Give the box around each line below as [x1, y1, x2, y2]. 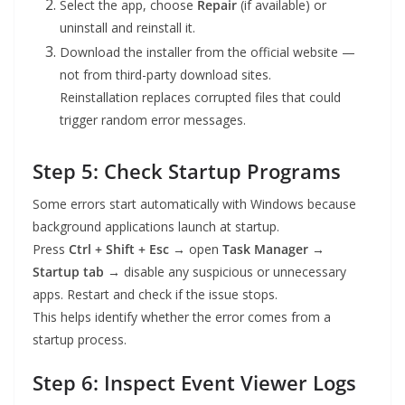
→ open [169, 240, 222, 259]
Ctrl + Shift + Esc [69, 240, 169, 259]
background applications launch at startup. [33, 218, 279, 236]
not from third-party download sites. [60, 66, 271, 84]
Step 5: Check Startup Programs [33, 157, 341, 185]
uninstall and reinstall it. [60, 19, 195, 37]
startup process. [33, 331, 127, 349]
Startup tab [33, 263, 104, 281]
